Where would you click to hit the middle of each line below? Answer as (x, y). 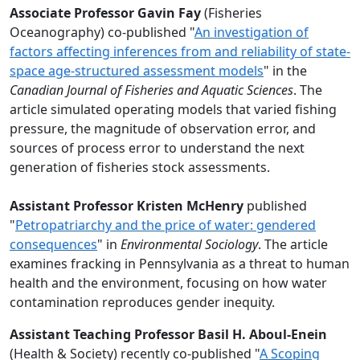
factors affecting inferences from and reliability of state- (180, 51)
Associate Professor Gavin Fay (105, 13)
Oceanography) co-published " (102, 32)
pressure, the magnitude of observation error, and (163, 129)
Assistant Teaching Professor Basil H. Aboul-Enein (168, 334)
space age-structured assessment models (137, 71)
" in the (285, 71)
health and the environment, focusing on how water (168, 283)
